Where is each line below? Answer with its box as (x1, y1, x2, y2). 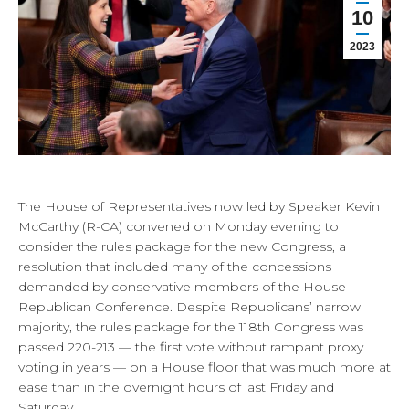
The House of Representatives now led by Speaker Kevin (18, 197, 380, 215)
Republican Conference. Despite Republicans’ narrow (18, 298, 361, 315)
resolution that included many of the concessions (18, 257, 331, 275)
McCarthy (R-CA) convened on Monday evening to (18, 217, 339, 235)
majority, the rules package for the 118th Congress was (18, 318, 363, 335)
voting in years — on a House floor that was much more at (18, 358, 391, 375)
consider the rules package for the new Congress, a (18, 237, 346, 255)
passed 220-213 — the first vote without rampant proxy (18, 338, 363, 355)
